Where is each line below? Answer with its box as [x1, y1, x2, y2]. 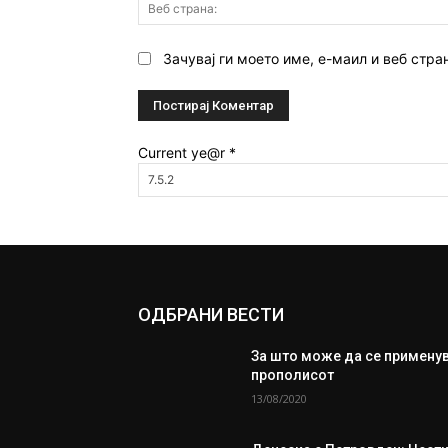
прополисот [251, 366, 335, 383]
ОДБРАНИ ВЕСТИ [138, 303, 284, 325]
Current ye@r [138, 143, 229, 161]
